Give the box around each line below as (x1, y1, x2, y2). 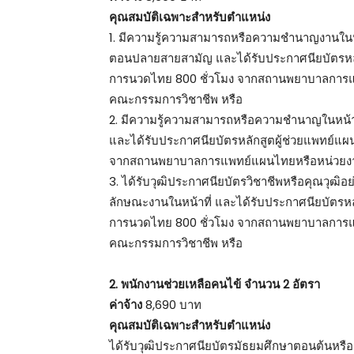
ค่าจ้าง (109, 296, 142, 314)
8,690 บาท (142, 296, 201, 314)
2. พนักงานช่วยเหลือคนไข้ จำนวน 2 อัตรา (109, 276, 320, 293)
